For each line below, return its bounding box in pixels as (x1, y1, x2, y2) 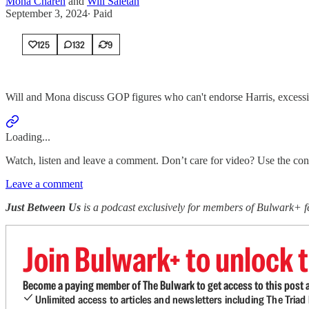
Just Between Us (6, 201, 83, 214)
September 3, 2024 (6, 8, 88, 20)
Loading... (6, 131, 50, 143)
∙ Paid (88, 8, 112, 20)
